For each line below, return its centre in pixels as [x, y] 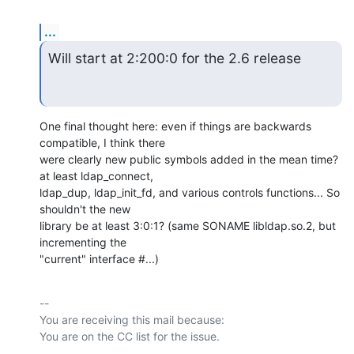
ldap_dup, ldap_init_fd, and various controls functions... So [190, 193]
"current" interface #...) [99, 259]
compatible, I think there [102, 143]
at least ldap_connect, [96, 176]
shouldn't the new [85, 209]
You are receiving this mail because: [132, 320]
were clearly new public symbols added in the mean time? [189, 160]
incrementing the [83, 243]
